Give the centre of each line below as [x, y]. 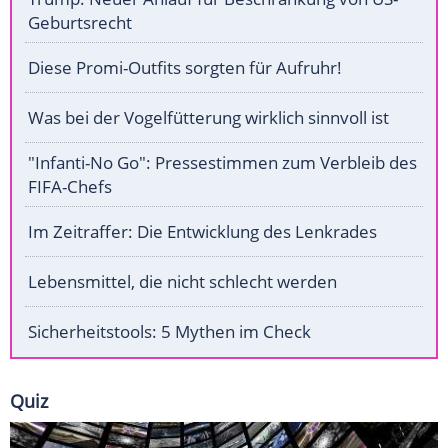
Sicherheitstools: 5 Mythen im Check [169, 332]
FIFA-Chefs [70, 187]
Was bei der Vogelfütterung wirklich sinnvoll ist [208, 118]
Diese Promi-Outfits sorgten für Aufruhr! [185, 68]
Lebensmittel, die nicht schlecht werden [182, 282]
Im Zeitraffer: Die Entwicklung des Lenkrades [202, 232]
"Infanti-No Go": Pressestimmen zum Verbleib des [222, 163]
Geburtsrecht [80, 23]
